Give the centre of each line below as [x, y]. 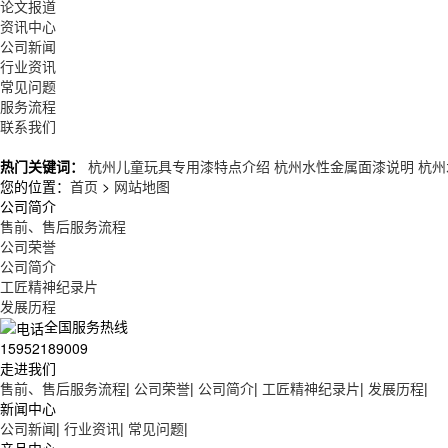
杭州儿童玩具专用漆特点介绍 [179, 165]
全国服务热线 [86, 325]
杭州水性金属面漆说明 [344, 165]
